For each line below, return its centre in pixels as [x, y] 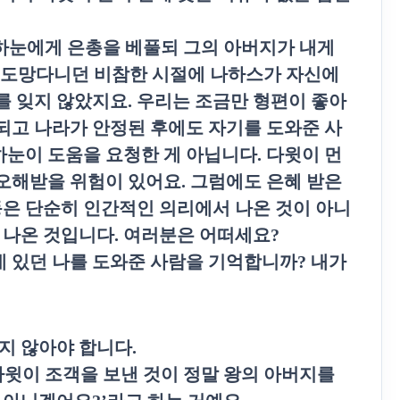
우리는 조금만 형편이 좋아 [242, 101]
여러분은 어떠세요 [197, 235]
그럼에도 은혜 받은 [266, 181]
